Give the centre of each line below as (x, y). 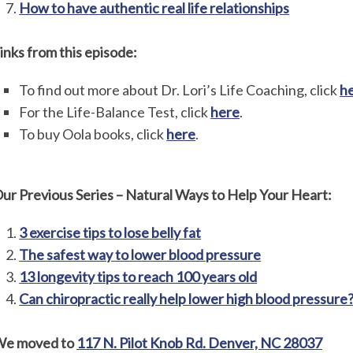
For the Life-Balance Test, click (115, 112)
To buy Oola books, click (93, 134)
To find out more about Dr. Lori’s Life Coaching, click (180, 90)
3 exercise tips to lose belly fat (110, 232)
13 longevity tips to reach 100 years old (138, 276)
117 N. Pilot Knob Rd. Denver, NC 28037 (199, 342)
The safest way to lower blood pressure (140, 254)
